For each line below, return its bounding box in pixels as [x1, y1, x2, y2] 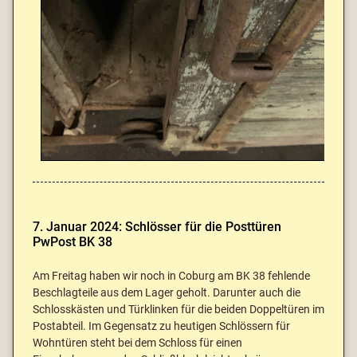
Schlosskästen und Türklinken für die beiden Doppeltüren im [33, 303, 324, 317]
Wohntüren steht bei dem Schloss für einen [33, 336, 242, 351]
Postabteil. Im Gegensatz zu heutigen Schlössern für [33, 320, 290, 334]
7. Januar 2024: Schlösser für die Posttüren [33, 219, 281, 235]
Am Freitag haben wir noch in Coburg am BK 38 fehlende [33, 269, 310, 284]
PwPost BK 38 [33, 234, 112, 250]
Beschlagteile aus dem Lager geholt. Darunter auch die [33, 286, 300, 300]
